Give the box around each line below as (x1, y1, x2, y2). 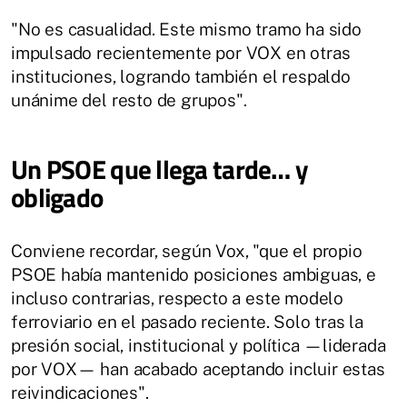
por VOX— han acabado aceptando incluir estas (11, 359, 385, 379)
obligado (11, 177, 104, 217)
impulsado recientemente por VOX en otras (11, 43, 351, 63)
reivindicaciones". (11, 382, 149, 402)
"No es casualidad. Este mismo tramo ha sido (11, 19, 362, 39)
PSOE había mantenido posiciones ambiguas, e (11, 264, 376, 284)
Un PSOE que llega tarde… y (11, 149, 309, 189)
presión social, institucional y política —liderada (11, 335, 386, 355)
